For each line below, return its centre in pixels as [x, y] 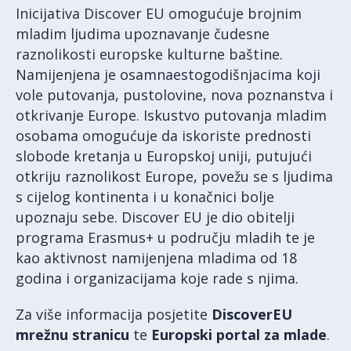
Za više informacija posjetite [114, 314]
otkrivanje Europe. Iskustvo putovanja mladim [171, 115]
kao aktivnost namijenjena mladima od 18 [156, 257]
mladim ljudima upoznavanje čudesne [143, 33]
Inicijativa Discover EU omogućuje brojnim [159, 13]
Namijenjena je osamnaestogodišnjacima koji [168, 74]
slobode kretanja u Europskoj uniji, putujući [164, 156]
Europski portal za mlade [239, 334]
